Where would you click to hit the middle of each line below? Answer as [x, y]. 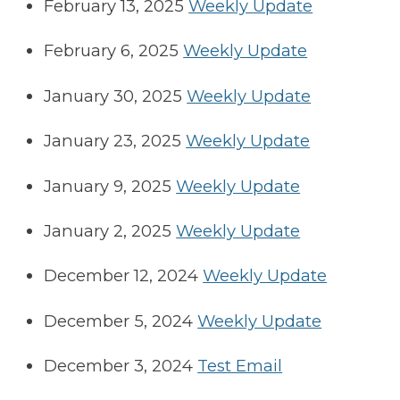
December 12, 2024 [121, 276]
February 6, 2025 [112, 51]
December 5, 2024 [119, 321]
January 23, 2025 [113, 141]
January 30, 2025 [113, 96]
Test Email [240, 366]
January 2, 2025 [108, 230]
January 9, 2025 [108, 186]
